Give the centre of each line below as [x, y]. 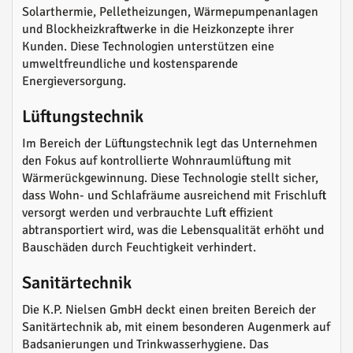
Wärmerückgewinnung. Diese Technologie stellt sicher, [170, 178]
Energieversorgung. [74, 82]
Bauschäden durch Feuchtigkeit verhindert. [139, 248]
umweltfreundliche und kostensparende [130, 64]
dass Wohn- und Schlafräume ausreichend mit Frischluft [174, 196]
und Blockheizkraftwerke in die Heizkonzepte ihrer [158, 30]
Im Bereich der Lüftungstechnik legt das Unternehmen [170, 144]
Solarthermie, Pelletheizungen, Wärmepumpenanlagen [170, 12]
